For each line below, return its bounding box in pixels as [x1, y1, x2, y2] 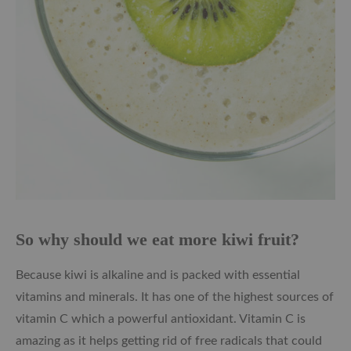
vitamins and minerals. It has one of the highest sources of [16, 291, 334, 304]
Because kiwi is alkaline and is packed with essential [16, 269, 300, 282]
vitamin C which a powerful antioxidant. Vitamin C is [16, 313, 306, 326]
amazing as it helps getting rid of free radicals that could [16, 335, 322, 348]
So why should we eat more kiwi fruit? [16, 230, 299, 250]
